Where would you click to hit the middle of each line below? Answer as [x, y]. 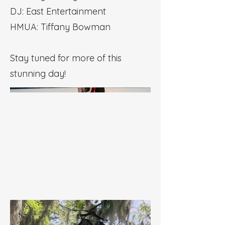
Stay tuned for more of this [66, 58]
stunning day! [38, 74]
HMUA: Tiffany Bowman [60, 27]
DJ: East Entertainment [58, 11]
